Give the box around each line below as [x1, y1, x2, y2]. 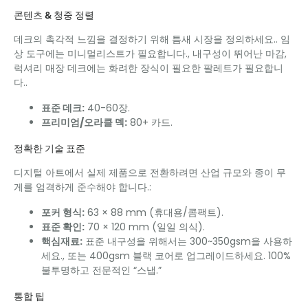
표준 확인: [41, 219, 85, 234]
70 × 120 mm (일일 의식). [85, 219, 205, 234]
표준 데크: [41, 100, 85, 115]
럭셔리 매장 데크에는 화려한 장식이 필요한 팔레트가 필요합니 [14, 60, 283, 75]
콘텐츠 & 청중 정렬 [14, 9, 94, 21]
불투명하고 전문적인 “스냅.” [41, 263, 162, 277]
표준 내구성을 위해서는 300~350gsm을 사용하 [82, 234, 292, 248]
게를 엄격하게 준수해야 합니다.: [14, 179, 151, 194]
